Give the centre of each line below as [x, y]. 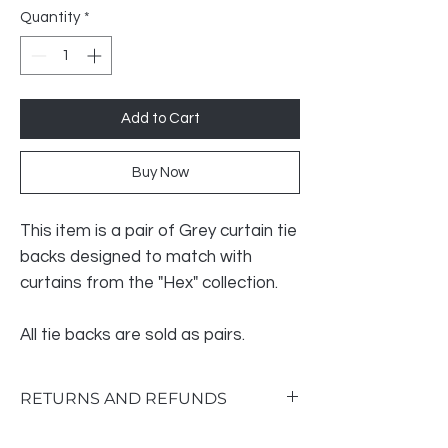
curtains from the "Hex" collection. [149, 282]
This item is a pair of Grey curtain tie [158, 230]
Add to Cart [160, 118]
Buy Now [160, 172]
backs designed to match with [136, 256]
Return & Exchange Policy [106, 437]
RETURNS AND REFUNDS [123, 398]
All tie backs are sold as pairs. [132, 334]
